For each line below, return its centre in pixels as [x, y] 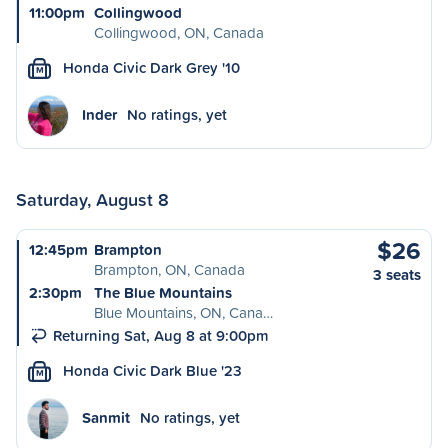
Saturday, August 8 [92, 199]
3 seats [397, 274]
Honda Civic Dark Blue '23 [152, 370]
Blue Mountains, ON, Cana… [183, 312]
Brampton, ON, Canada [169, 269]
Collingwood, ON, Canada [179, 32]
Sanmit [106, 417]
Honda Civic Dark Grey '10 [151, 67]
